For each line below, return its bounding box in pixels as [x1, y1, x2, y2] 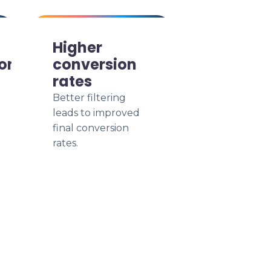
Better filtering [53, 92, 126, 103]
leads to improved [53, 107, 140, 119]
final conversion [53, 122, 129, 134]
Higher [53, 38, 102, 57]
